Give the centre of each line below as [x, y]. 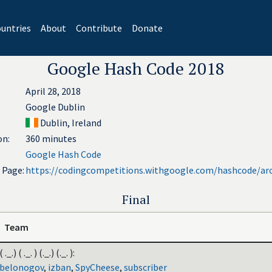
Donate [147, 28]
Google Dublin [55, 107]
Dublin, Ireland [70, 123]
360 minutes [51, 138]
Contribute [99, 28]
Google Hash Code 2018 [136, 68]
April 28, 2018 [53, 91]
